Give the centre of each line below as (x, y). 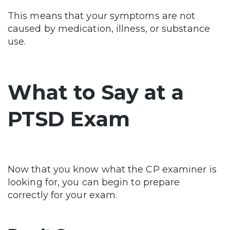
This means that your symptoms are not (102, 16)
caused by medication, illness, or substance (109, 29)
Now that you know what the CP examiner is (112, 170)
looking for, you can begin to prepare (94, 183)
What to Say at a (96, 92)
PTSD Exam (69, 119)
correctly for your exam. (64, 195)
